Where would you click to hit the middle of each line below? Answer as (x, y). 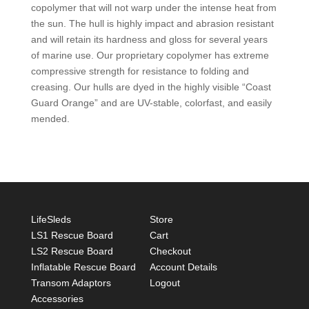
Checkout (170, 251)
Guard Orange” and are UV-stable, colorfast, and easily (151, 103)
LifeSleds (51, 220)
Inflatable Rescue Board (83, 267)
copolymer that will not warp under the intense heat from (153, 8)
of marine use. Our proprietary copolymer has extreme (150, 56)
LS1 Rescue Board (72, 236)
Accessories (57, 299)
